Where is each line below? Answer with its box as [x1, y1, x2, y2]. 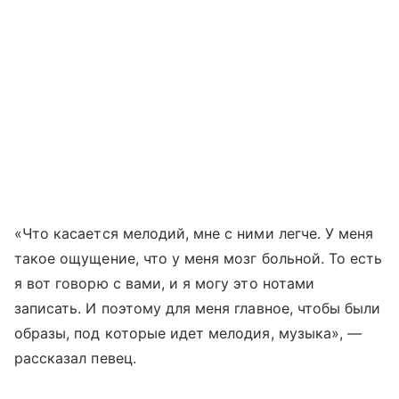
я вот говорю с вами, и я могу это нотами [14, 273, 314, 292]
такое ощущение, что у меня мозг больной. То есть [14, 248, 383, 267]
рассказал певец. [14, 348, 136, 367]
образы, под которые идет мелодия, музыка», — [14, 323, 362, 342]
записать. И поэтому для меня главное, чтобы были [14, 298, 381, 317]
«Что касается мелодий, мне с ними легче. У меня [14, 224, 374, 242]
